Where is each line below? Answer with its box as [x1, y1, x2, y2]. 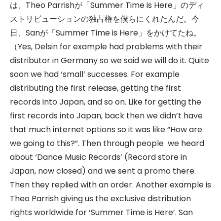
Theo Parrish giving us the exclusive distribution [10, 193, 191, 204]
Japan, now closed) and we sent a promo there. [10, 165, 196, 177]
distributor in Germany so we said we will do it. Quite [10, 55, 209, 66]
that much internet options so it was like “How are [10, 124, 202, 135]
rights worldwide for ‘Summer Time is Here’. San [10, 207, 193, 218]
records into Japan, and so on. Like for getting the [10, 96, 201, 108]
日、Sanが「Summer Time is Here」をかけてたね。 [10, 27, 201, 38]
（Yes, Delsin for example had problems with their [10, 41, 202, 52]
